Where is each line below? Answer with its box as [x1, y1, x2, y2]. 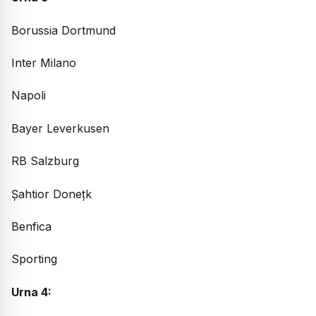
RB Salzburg [11, 154, 79, 169]
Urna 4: [11, 284, 51, 299]
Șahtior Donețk [11, 186, 92, 201]
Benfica [11, 219, 51, 233]
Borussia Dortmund [11, 23, 116, 37]
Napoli [11, 88, 46, 103]
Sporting [11, 252, 57, 267]
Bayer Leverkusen [11, 121, 109, 135]
